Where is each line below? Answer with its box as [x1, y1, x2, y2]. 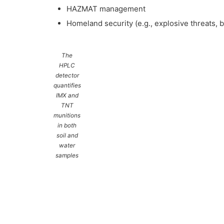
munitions [53, 112, 81, 119]
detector [55, 72, 79, 79]
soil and [56, 132, 78, 139]
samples [55, 152, 79, 159]
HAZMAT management [66, 4, 146, 14]
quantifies [53, 82, 81, 89]
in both [57, 122, 77, 129]
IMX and [55, 92, 78, 99]
